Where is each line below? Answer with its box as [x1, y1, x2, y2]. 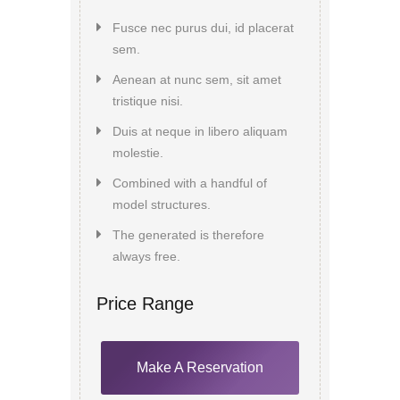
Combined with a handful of [112, 176, 267, 191]
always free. [112, 249, 180, 264]
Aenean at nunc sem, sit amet [112, 72, 281, 87]
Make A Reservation [137, 360, 263, 376]
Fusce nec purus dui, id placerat [112, 21, 294, 36]
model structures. [112, 197, 211, 212]
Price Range [96, 294, 194, 314]
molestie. [112, 146, 163, 161]
